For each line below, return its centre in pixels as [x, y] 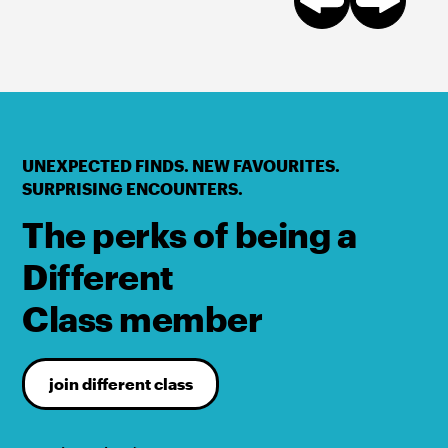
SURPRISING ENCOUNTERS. [133, 188]
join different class [120, 383]
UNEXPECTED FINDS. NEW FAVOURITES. [181, 165]
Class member [142, 317]
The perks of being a [189, 233]
